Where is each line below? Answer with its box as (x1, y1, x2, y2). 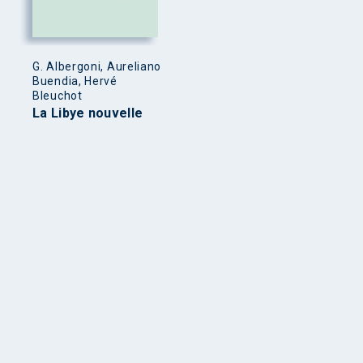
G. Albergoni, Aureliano (32, 59, 162, 73)
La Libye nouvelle (32, 105, 143, 121)
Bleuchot (32, 88, 83, 102)
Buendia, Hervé (32, 74, 117, 88)
